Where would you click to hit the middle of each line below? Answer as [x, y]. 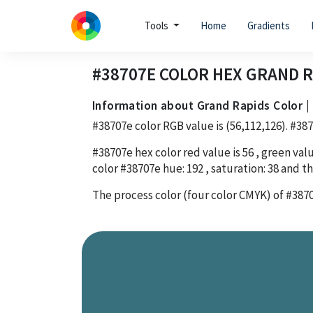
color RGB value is [179, 125]
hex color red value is [188, 152]
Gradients [268, 26]
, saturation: [235, 168]
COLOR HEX [201, 74]
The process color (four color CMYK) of [189, 195]
